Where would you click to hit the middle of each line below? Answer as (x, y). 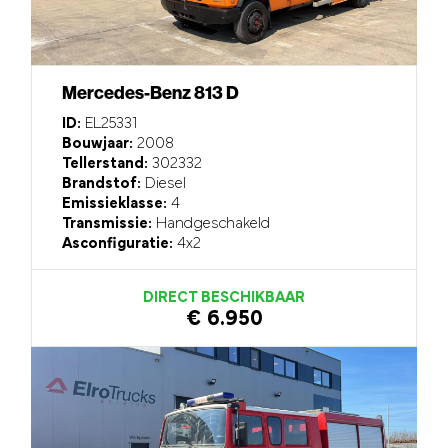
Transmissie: (107, 223)
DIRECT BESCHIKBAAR (224, 297)
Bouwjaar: (98, 143)
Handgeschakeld (211, 223)
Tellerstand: (105, 163)
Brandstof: (102, 183)
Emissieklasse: (115, 203)
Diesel (164, 183)
